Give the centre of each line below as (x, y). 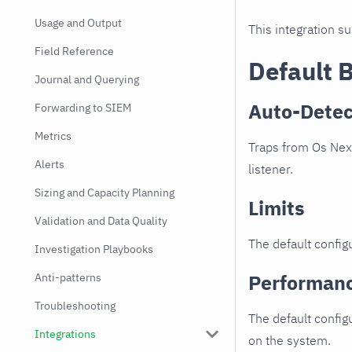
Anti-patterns (68, 277)
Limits (277, 208)
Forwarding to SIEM (83, 108)
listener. (271, 169)
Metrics (53, 136)
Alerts (49, 164)
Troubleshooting (75, 306)
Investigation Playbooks (94, 249)
